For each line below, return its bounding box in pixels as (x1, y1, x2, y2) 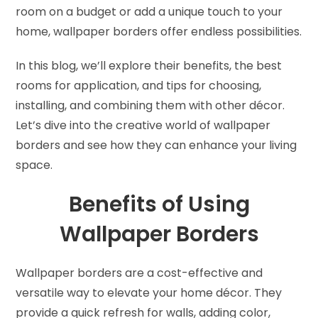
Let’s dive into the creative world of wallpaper (16, 116, 271, 133)
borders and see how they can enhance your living (16, 136, 297, 153)
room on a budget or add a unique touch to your (16, 3, 283, 20)
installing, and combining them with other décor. (16, 97, 285, 114)
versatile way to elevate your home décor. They (16, 284, 283, 301)
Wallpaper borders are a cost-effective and (16, 264, 263, 281)
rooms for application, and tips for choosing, (16, 77, 262, 94)
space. (16, 156, 53, 173)
